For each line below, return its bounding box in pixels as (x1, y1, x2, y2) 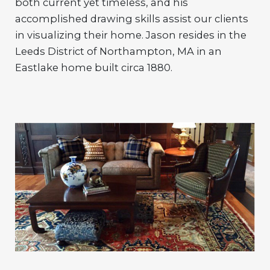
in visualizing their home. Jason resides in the (15, 29, 246, 42)
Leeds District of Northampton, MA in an (15, 45, 222, 58)
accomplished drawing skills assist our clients (15, 13, 248, 25)
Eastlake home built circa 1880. (15, 61, 172, 74)
